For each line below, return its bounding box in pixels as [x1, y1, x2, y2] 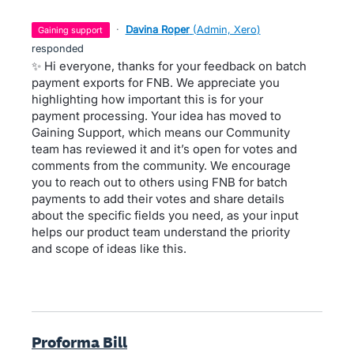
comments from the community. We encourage [32, 158, 291, 173]
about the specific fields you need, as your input [32, 208, 299, 223]
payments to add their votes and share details [32, 191, 284, 206]
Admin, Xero [196, 23, 257, 36]
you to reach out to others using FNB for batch [32, 175, 288, 190]
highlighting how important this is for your [32, 92, 263, 107]
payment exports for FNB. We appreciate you [32, 75, 280, 90]
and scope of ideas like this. [32, 241, 186, 256]
